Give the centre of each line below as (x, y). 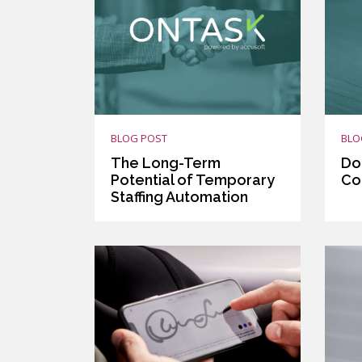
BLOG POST (139, 138)
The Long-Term (166, 162)
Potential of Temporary (193, 179)
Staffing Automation (179, 196)
